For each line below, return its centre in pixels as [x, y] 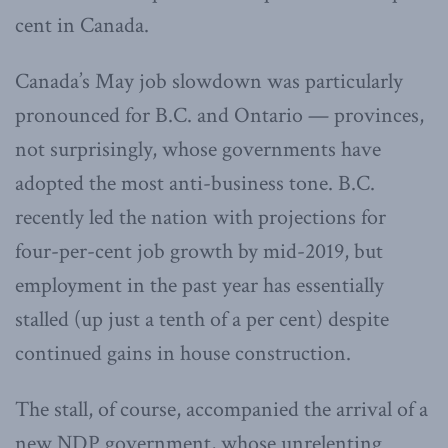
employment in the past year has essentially [199, 285]
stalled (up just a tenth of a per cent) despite [202, 319]
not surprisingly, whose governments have [198, 149]
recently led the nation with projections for [200, 217]
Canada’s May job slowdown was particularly [209, 81]
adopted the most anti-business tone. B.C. [195, 183]
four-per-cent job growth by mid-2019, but [199, 251]
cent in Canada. [82, 25]
